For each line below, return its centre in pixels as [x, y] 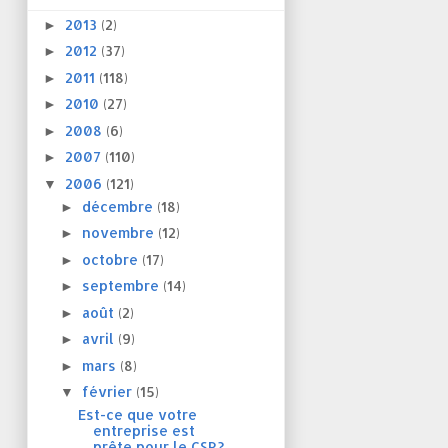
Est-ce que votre [137, 415]
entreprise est [143, 431]
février [108, 392]
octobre [111, 259]
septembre [122, 286]
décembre [119, 206]
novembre [119, 233]
